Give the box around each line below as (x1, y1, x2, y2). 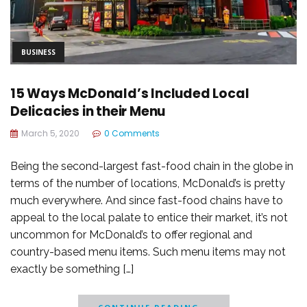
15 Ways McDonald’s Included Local (10, 84, 249, 103)
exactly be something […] (10, 262, 134, 276)
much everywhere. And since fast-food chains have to (10, 194, 283, 208)
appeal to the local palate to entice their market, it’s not (10, 211, 288, 225)
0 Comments (104, 127, 160, 140)
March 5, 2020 (21, 127, 79, 140)
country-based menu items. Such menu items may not (10, 245, 286, 259)
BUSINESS (21, 47, 56, 58)
